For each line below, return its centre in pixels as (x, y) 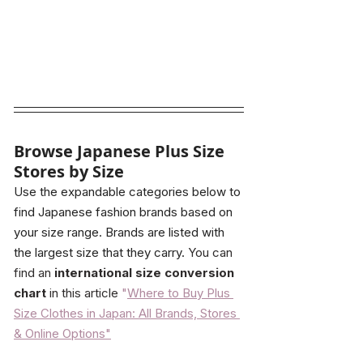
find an (34, 272)
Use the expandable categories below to (129, 191)
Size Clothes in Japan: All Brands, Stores (127, 313)
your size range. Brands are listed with (121, 232)
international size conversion (146, 272)
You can (210, 252)
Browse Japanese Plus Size (121, 151)
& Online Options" (62, 333)
